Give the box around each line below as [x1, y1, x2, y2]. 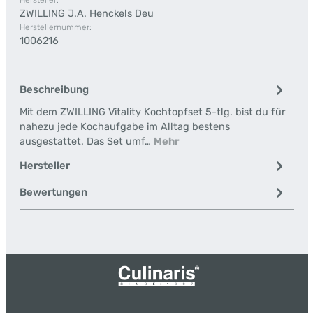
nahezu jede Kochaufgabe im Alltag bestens [19, 121, 230, 133]
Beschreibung [19, 83, 89, 96]
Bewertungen [19, 186, 87, 198]
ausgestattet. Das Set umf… [19, 136, 154, 147]
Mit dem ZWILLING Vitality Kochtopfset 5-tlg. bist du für [19, 106, 285, 118]
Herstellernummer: [19, 22, 92, 32]
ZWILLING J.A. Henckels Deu [19, 8, 154, 20]
